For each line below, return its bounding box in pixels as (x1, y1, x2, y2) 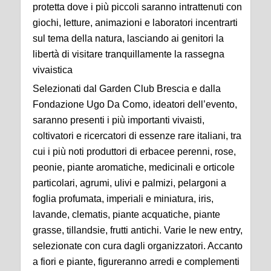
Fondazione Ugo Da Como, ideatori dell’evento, (33, 99, 237, 110)
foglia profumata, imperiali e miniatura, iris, (33, 194, 214, 204)
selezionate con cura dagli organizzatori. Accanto (33, 241, 243, 252)
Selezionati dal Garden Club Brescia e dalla (33, 83, 221, 94)
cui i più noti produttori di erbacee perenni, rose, (33, 146, 236, 157)
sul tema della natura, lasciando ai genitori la (33, 33, 224, 44)
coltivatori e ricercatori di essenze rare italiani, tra (33, 131, 241, 142)
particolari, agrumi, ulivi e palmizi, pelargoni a (33, 178, 226, 189)
